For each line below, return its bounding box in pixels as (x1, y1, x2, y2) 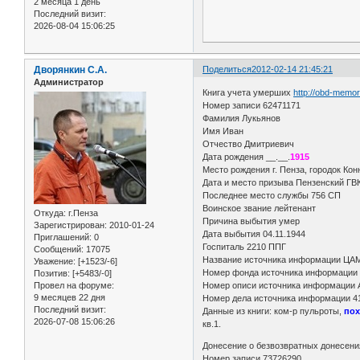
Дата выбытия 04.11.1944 (202, 229, 306, 239)
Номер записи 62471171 (202, 100, 301, 111)
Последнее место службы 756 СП (202, 190, 342, 201)
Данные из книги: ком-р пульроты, (202, 306, 345, 317)
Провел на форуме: (34, 280, 114, 291)
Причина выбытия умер (202, 216, 301, 227)
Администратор (34, 76, 104, 87)
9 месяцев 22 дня (34, 292, 105, 303)
